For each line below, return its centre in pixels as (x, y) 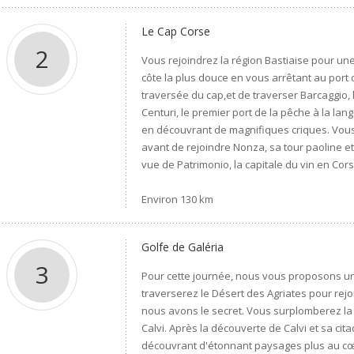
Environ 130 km (178, 199)
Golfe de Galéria (183, 247)
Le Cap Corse (176, 31)
